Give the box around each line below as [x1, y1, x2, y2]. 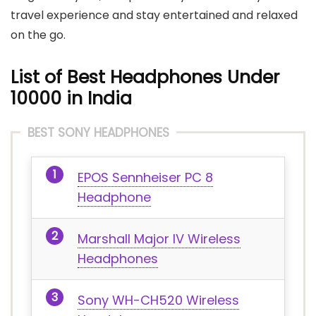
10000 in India [11, 86, 132, 111]
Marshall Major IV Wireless [78, 230, 241, 248]
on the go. [11, 27, 66, 43]
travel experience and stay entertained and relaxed [11, 7, 298, 23]
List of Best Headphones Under [11, 65, 279, 90]
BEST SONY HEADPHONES [28, 124, 169, 141]
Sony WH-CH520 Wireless [78, 291, 239, 309]
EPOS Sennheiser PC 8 [78, 169, 213, 186]
